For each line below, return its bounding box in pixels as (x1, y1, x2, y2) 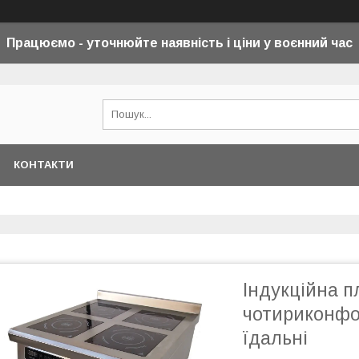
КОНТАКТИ (14, 159, 74, 171)
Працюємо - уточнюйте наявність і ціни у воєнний (6, 36, 328, 50)
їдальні (243, 328, 308, 349)
